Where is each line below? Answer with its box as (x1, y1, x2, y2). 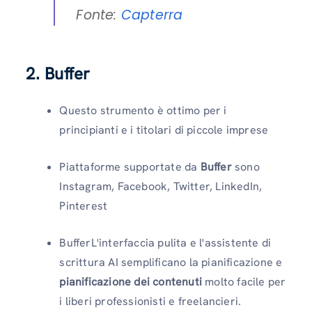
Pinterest (59, 198, 108, 214)
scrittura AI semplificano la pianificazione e (59, 255, 283, 270)
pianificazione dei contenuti (59, 274, 205, 290)
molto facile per (205, 274, 286, 290)
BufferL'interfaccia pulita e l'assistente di (59, 235, 272, 251)
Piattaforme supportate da (59, 159, 201, 175)
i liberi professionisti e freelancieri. (59, 294, 242, 309)
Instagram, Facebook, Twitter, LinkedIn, (59, 179, 263, 194)
